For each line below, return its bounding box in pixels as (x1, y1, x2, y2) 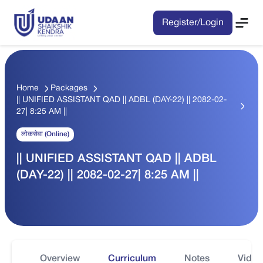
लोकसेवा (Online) (21, 131, 69, 138)
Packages (50, 85, 87, 93)
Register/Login (162, 18, 224, 27)
